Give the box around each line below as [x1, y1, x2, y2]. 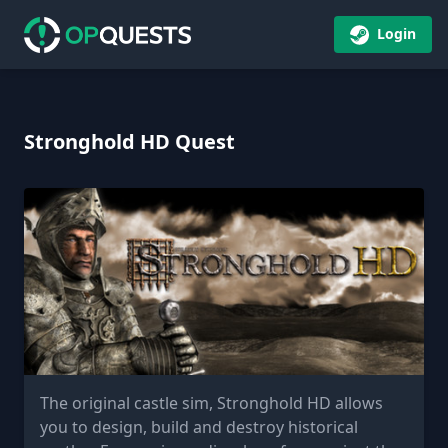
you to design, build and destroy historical [40, 415, 358, 438]
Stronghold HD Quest [24, 128, 235, 155]
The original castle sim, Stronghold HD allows [40, 391, 383, 414]
